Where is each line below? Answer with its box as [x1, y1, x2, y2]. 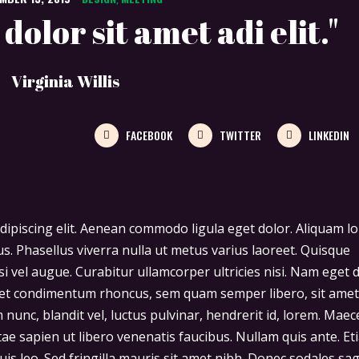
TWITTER [220, 127, 261, 144]
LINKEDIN [309, 127, 349, 144]
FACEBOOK [126, 127, 172, 144]
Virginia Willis [11, 71, 119, 92]
